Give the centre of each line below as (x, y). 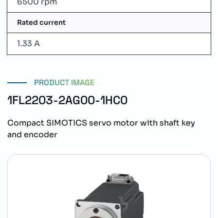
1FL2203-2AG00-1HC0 (67, 100)
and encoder (32, 135)
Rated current (41, 22)
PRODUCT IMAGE (64, 82)
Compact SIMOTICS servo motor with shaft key (101, 123)
